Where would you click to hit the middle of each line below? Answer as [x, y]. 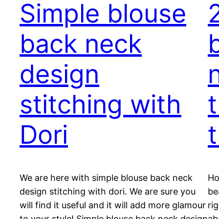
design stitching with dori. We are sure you [108, 192]
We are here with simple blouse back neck [106, 178]
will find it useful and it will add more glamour [113, 205]
